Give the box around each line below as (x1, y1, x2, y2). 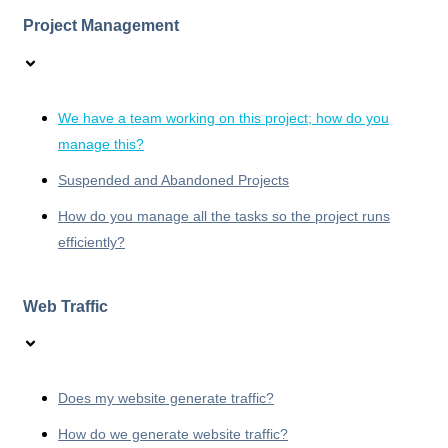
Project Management (23, 17, 179, 35)
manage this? (58, 135, 144, 152)
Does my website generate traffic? (58, 390, 274, 407)
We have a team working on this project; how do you (58, 109, 389, 126)
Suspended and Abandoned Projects (58, 171, 289, 188)
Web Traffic (23, 297, 108, 315)
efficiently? (58, 233, 125, 250)
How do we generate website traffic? (58, 426, 288, 443)
